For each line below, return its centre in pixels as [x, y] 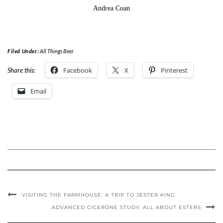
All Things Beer [56, 51]
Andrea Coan [111, 8]
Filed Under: [24, 51]
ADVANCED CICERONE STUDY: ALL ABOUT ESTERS [126, 208]
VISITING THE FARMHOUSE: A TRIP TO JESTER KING [99, 195]
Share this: [21, 70]
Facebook [78, 70]
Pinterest [174, 70]
